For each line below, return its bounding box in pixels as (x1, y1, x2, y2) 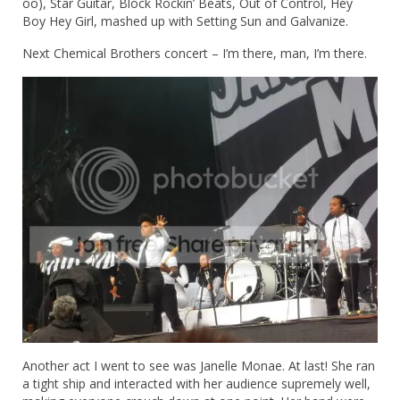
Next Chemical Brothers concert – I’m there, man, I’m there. (22, 44, 367, 62)
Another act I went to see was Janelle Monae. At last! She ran (22, 357, 375, 375)
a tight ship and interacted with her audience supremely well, (22, 375, 371, 393)
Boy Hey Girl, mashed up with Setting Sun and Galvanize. (22, 12, 352, 29)
